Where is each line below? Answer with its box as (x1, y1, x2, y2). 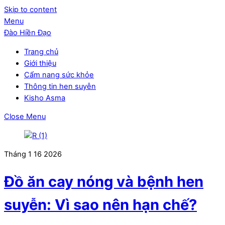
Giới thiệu (24, 58, 56, 68)
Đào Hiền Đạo (4, 28, 51, 37)
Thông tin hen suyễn (24, 81, 96, 91)
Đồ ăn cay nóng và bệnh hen (4, 172, 203, 190)
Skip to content (4, 5, 57, 14)
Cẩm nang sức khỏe (24, 70, 94, 79)
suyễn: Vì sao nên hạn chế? (4, 195, 197, 213)
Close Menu (4, 112, 46, 122)
